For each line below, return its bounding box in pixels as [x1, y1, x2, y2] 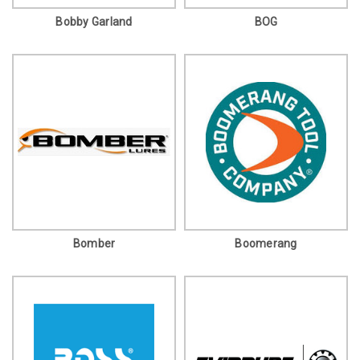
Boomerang [235, 236, 297, 250]
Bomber [72, 236, 116, 250]
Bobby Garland [55, 14, 133, 28]
